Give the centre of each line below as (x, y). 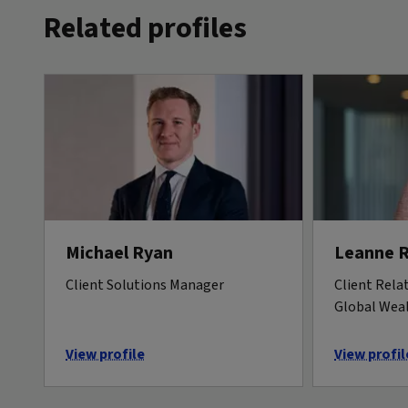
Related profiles (145, 28)
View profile (105, 354)
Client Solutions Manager (145, 285)
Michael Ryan (119, 253)
